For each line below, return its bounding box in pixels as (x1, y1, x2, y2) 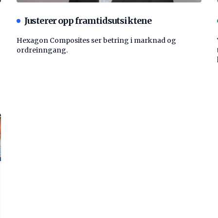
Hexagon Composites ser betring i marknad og (17, 36, 176, 45)
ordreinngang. (17, 46, 68, 55)
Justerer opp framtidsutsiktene (24, 15, 151, 27)
